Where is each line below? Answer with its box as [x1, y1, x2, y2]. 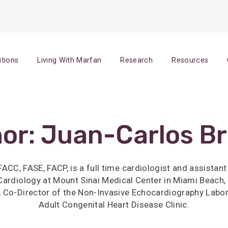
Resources [172, 56, 209, 65]
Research [120, 56, 153, 65]
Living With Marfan [37, 56, 102, 65]
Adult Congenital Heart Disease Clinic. [39, 199, 189, 210]
